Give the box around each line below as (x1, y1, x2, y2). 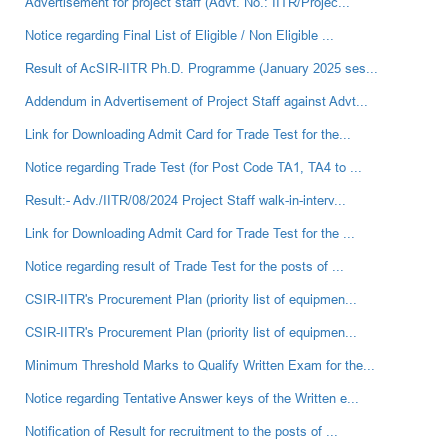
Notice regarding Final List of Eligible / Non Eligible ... (25, 27, 334, 44)
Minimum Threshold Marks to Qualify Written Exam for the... (25, 357, 375, 374)
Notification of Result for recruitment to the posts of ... (25, 423, 338, 440)
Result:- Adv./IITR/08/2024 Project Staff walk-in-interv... (25, 192, 346, 209)
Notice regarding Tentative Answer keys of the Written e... (25, 390, 359, 407)
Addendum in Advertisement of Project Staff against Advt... (25, 93, 368, 110)
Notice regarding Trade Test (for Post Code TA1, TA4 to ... (25, 159, 362, 176)
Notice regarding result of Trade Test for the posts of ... (25, 258, 344, 275)
